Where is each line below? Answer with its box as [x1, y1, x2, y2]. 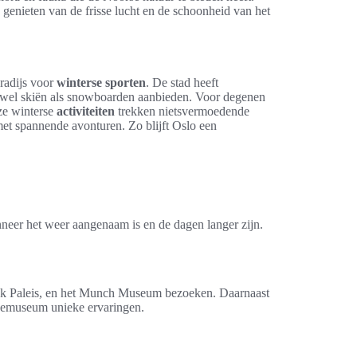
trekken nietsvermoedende [115, 104, 249, 118]
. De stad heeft [146, 76, 218, 89]
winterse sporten [57, 76, 146, 89]
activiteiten [57, 104, 115, 118]
